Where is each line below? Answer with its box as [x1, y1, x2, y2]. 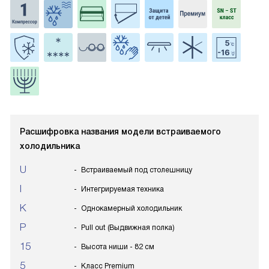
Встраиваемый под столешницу [81, 166, 192, 174]
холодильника [20, 141, 80, 151]
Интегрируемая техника [81, 185, 164, 193]
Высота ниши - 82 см [81, 243, 154, 251]
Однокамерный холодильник [81, 204, 182, 213]
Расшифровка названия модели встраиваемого [20, 127, 221, 136]
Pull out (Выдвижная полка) [81, 223, 175, 232]
